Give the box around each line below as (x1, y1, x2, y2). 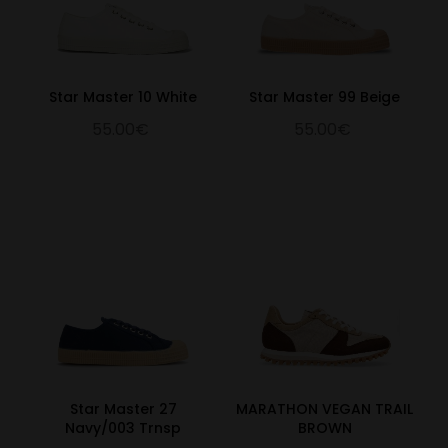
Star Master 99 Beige (249, 86, 401, 107)
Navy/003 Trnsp (65, 417, 182, 438)
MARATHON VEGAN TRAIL (236, 398, 414, 419)
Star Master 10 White (49, 86, 198, 107)
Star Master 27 (69, 398, 177, 419)
